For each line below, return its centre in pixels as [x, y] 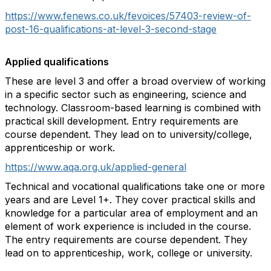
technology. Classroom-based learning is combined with [133, 108]
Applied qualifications [57, 62]
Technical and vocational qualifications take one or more [135, 186]
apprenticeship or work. [60, 148]
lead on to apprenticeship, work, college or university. [129, 253]
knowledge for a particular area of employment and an [131, 213]
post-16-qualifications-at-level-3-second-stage [111, 29]
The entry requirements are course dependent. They [126, 240]
